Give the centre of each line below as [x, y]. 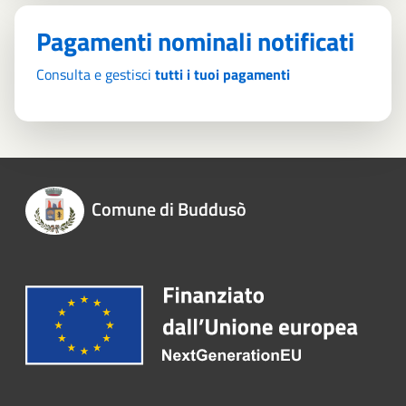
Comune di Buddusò [169, 209]
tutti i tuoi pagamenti [222, 74]
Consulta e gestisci [96, 74]
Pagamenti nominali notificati [195, 41]
